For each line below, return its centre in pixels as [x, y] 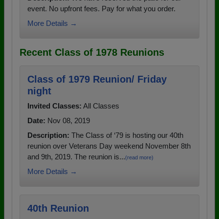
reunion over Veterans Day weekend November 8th [109, 146]
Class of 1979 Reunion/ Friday [97, 79]
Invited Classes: [55, 106]
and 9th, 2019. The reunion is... [76, 156]
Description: [48, 135]
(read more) [139, 157]
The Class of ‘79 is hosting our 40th [126, 135]
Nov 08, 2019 [68, 120]
